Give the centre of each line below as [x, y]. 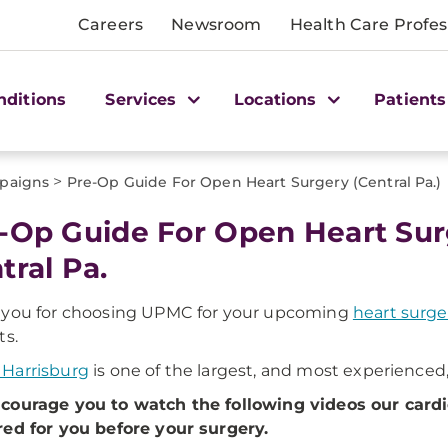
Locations [278, 99]
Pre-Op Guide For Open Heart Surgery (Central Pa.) [254, 182]
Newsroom [216, 24]
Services [143, 99]
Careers [111, 24]
